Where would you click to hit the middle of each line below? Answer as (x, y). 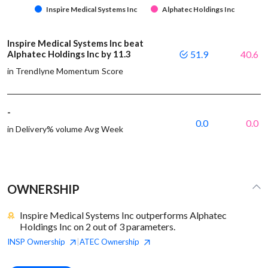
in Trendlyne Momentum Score (65, 71)
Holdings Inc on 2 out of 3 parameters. (97, 226)
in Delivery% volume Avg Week (65, 129)
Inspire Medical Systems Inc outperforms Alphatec (123, 215)
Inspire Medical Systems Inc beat (75, 43)
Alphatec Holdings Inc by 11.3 (70, 54)
